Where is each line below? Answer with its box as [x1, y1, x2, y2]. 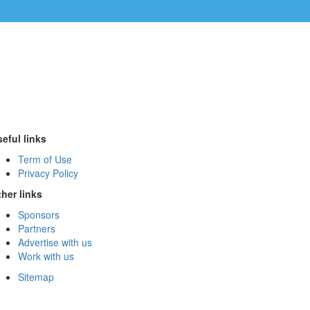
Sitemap [18, 270, 54, 284]
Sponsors [18, 208, 60, 222]
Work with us [18, 249, 74, 264]
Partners [18, 221, 55, 236]
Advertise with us [18, 235, 92, 250]
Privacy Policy [18, 166, 78, 181]
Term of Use [18, 152, 72, 167]
